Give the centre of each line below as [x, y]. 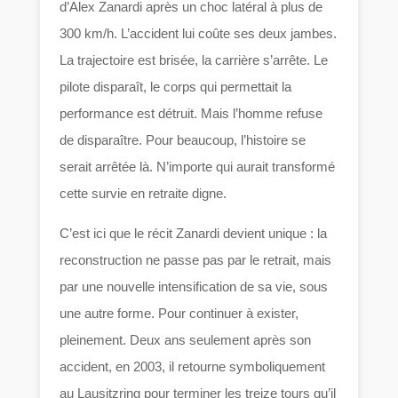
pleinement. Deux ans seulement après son [186, 339]
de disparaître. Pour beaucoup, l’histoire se [183, 139]
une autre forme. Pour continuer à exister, [179, 313]
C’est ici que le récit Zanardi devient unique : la [194, 233]
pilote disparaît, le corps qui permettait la [176, 86]
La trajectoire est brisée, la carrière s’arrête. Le [194, 60]
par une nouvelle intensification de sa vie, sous [194, 286]
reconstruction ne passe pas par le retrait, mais [196, 259]
